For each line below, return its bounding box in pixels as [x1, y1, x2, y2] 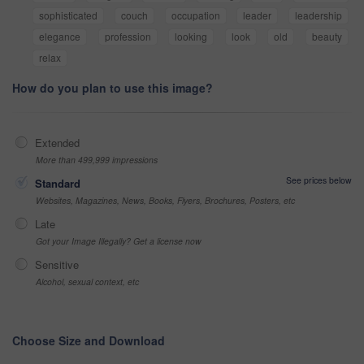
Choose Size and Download [12, 331, 165, 349]
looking [175, 28, 208, 43]
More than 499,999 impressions [36, 153, 158, 166]
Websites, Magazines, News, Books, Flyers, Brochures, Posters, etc [36, 193, 295, 206]
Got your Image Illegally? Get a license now [36, 234, 201, 247]
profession [104, 28, 151, 43]
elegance [39, 28, 80, 43]
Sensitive [35, 256, 79, 272]
